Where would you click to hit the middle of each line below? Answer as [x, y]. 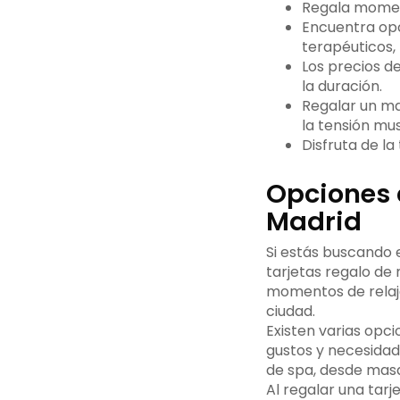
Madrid [313, 222]
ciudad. [290, 312]
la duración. [342, 87]
